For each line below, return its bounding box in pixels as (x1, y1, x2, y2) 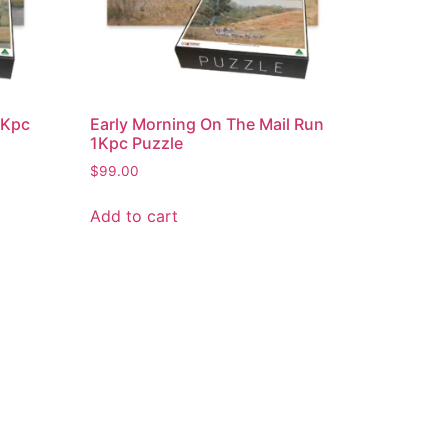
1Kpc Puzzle (90, 132, 184, 153)
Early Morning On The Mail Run (90, 113, 325, 134)
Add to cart (90, 205, 179, 226)
